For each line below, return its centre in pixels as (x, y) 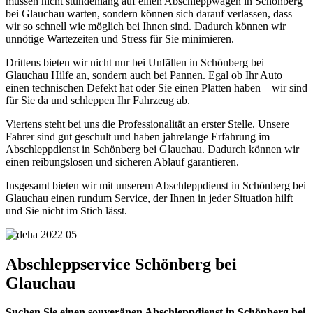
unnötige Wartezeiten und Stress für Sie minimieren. (120, 38)
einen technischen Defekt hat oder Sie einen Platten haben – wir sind (156, 87)
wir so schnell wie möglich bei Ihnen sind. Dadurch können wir (146, 26)
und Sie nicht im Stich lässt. (66, 210)
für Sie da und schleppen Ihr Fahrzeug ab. (98, 100)
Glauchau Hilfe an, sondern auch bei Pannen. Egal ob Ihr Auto (144, 75)
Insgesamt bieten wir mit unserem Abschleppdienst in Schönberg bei (156, 185)
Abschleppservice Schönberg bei (121, 264)
